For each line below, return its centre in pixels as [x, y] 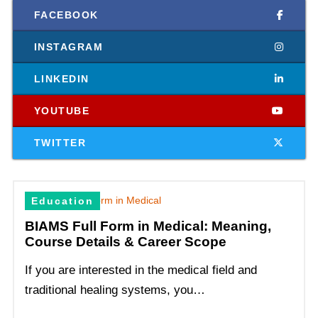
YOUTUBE [62, 110]
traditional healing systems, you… [115, 290]
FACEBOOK [66, 15]
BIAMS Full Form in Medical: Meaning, [148, 226]
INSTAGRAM [68, 46]
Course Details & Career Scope [125, 242]
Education [62, 201]
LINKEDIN [61, 78]
